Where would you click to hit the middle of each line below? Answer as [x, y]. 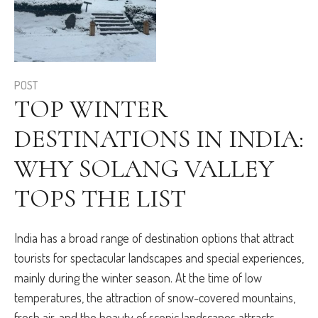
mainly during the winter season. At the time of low [138, 278]
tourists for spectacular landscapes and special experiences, [159, 258]
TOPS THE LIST [100, 199]
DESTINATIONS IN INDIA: [159, 139]
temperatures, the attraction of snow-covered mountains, [155, 298]
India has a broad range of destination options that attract [154, 238]
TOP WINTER [91, 109]
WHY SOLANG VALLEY [144, 169]
